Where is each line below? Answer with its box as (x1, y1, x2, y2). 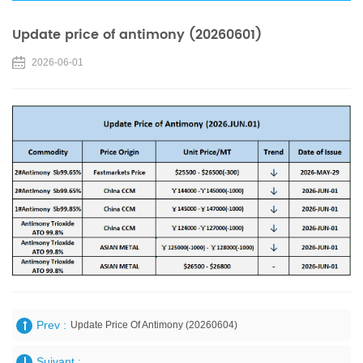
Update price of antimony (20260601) (12, 23, 262, 45)
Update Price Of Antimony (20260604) (70, 318, 237, 331)
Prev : (36, 318, 66, 331)
